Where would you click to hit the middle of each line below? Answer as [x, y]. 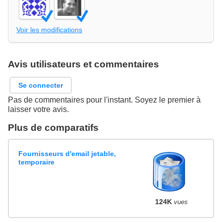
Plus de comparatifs [53, 128]
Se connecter [41, 85]
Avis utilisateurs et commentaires [83, 64]
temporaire [37, 162]
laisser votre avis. [38, 110]
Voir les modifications [49, 29]
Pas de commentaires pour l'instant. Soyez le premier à [104, 100]
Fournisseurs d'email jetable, [67, 153]
